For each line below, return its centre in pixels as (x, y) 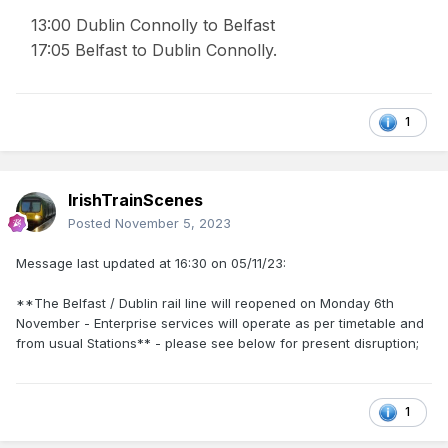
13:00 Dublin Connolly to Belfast (155, 25)
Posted (91, 223)
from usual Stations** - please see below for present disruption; (217, 343)
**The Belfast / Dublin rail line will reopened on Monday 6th (205, 303)
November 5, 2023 (173, 223)
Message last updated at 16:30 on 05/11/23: (151, 263)
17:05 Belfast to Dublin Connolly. (156, 50)
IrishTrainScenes (135, 200)
